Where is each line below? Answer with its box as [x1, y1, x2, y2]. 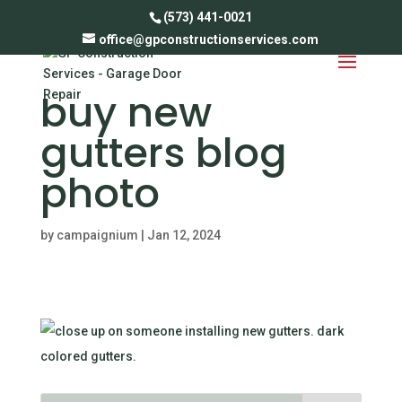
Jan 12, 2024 [146, 228, 221, 242]
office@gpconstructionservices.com [99, 31, 319, 47]
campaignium [56, 228, 138, 242]
